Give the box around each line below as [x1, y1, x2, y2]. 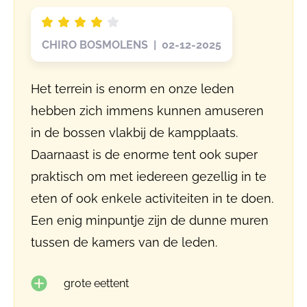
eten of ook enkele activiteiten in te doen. [31, 191, 273, 206]
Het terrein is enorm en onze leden [31, 82, 234, 96]
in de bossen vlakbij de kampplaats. [31, 125, 238, 140]
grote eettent [64, 277, 129, 290]
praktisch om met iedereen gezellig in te [31, 169, 267, 184]
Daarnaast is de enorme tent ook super [31, 147, 258, 162]
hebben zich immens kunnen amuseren [31, 103, 264, 118]
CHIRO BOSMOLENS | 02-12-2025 [42, 38, 221, 51]
